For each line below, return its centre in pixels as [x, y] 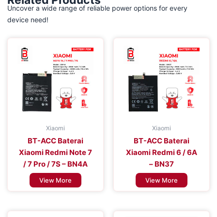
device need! [28, 20]
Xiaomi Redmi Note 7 [55, 153]
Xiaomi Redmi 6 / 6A [162, 153]
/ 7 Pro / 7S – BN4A [55, 164]
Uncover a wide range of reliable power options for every [97, 8]
